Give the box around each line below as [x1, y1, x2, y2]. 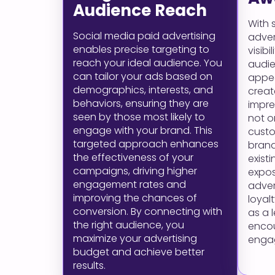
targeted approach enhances [73, 137, 219, 151]
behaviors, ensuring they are [73, 96, 209, 110]
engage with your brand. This [73, 123, 212, 137]
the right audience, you [73, 218, 184, 232]
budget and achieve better [73, 245, 204, 259]
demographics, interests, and [73, 83, 213, 97]
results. [73, 258, 106, 273]
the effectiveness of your [73, 150, 193, 165]
